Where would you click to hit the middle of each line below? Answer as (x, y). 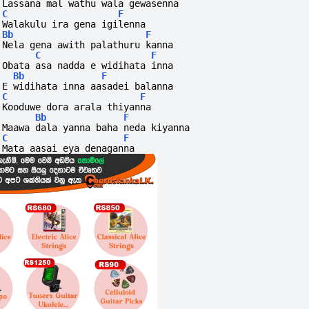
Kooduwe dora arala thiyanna (77, 107)
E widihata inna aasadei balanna (88, 87)
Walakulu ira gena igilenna (74, 24)
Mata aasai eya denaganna (69, 149)
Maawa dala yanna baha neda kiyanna (96, 128)
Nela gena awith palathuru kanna (88, 45)
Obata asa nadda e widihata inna (88, 66)
